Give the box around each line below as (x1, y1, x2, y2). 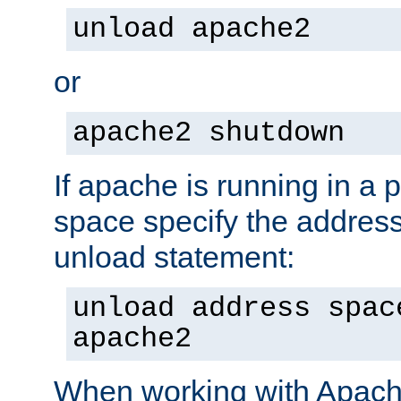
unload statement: (54, 239, 294, 274)
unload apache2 (73, 13, 311, 46)
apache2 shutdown (73, 116, 345, 149)
